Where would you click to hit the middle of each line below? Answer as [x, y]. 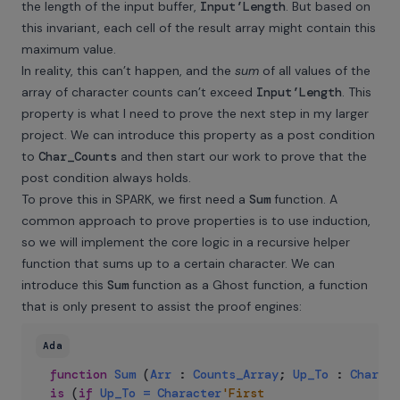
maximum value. [69, 49]
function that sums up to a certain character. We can [178, 263]
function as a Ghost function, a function [248, 285]
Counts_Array [236, 374]
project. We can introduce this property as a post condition [198, 135]
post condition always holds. [106, 178]
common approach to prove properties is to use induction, [196, 221]
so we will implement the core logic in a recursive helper [186, 242]
